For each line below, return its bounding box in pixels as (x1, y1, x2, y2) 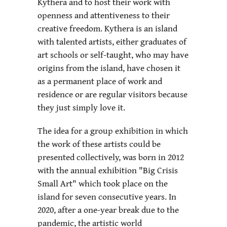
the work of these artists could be (37, 137, 161, 150)
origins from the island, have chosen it (37, 61, 180, 74)
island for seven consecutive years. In (37, 190, 176, 203)
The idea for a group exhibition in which (37, 124, 188, 137)
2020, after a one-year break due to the (37, 203, 179, 216)
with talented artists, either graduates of (37, 35, 186, 48)
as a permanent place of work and (37, 74, 162, 88)
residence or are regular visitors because (37, 88, 187, 101)
